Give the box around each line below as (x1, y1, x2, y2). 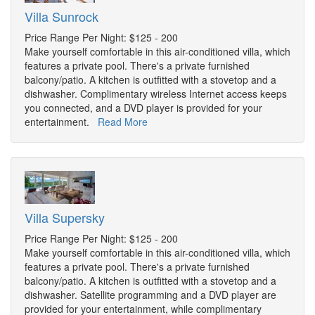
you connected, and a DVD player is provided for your (25, 101, 262, 115)
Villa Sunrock (25, 7, 98, 26)
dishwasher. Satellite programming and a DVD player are (25, 288, 276, 302)
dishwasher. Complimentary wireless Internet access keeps (25, 86, 287, 101)
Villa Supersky (25, 208, 105, 227)
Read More (98, 115, 148, 129)
